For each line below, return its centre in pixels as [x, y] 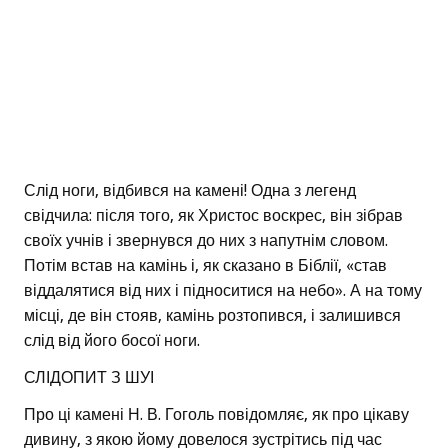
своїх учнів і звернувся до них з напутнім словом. [206, 241]
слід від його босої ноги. [112, 341]
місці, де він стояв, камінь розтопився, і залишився [212, 316]
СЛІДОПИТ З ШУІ [89, 378]
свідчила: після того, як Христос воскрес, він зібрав [213, 216]
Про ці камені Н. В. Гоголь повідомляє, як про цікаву [216, 415]
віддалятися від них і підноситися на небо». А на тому [223, 291]
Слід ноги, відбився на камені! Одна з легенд [190, 191]
